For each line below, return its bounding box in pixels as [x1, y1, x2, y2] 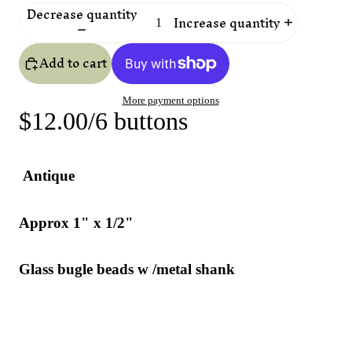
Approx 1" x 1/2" [19, 214, 134, 231]
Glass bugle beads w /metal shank [19, 261, 235, 278]
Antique [23, 167, 75, 185]
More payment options [122, 94, 219, 107]
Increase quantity [173, 9, 280, 38]
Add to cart [39, 49, 107, 78]
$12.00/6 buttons [19, 107, 188, 136]
